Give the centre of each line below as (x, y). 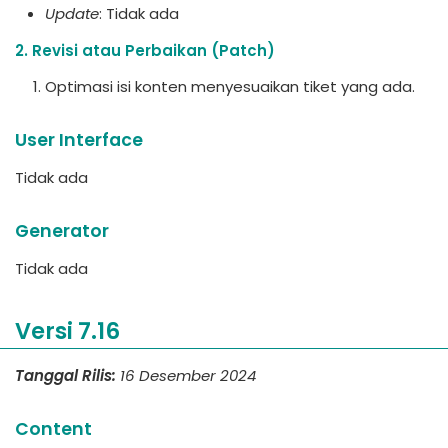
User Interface (79, 140)
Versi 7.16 (67, 331)
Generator (62, 231)
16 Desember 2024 (188, 375)
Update (72, 13)
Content (53, 428)
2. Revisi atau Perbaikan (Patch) (145, 50)
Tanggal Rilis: (65, 375)
